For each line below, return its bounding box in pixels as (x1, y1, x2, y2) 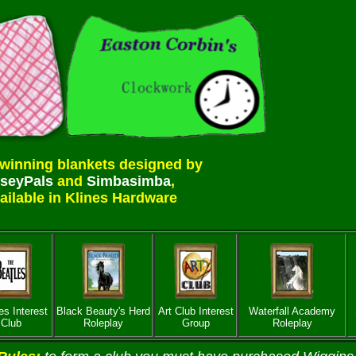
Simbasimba (86, 173, 171, 189)
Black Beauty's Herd (56, 305, 150, 317)
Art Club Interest (157, 305, 234, 317)
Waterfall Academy (249, 305, 335, 317)
